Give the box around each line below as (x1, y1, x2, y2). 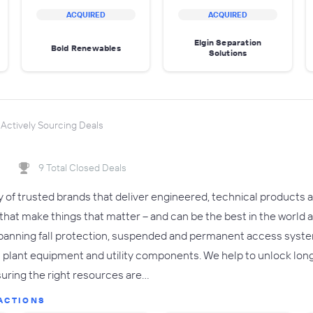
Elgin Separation (194, 37, 262, 48)
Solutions (208, 48, 247, 58)
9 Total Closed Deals (38, 161, 126, 174)
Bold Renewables (50, 42, 121, 53)
